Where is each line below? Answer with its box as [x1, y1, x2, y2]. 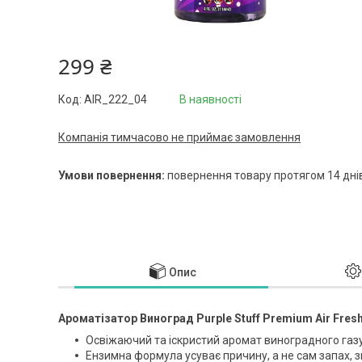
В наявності [179, 93, 242, 106]
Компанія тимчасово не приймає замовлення [58, 131, 301, 144]
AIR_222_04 [84, 93, 147, 106]
